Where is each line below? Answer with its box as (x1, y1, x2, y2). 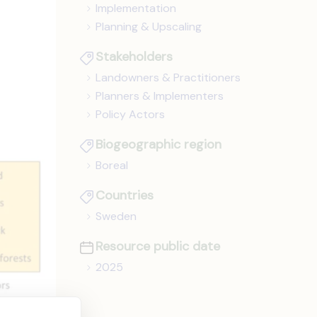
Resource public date (96, 238, 221, 255)
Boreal (96, 158, 129, 173)
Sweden (96, 209, 137, 224)
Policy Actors (96, 107, 166, 122)
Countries (96, 187, 154, 204)
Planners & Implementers (96, 88, 224, 104)
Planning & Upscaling (96, 19, 202, 35)
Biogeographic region (96, 136, 222, 154)
